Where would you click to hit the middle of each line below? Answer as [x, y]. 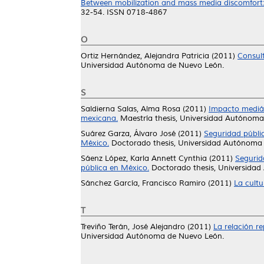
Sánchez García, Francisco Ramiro [143, 183]
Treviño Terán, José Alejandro [133, 227]
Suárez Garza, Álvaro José [128, 134]
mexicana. [99, 118]
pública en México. [115, 168]
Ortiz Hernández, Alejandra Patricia [145, 56]
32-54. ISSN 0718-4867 [124, 12]
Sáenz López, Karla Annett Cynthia [144, 159]
